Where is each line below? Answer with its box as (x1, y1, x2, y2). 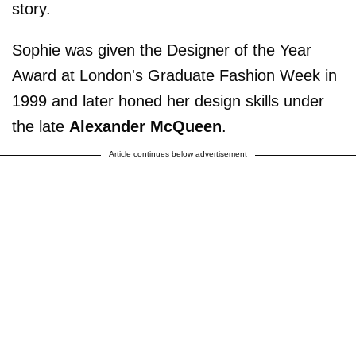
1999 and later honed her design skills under (12, 91, 324, 110)
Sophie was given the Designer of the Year (12, 41, 311, 59)
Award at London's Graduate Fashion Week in (12, 66, 337, 84)
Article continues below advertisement (109, 149, 247, 158)
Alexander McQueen (69, 117, 222, 135)
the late (12, 117, 69, 135)
